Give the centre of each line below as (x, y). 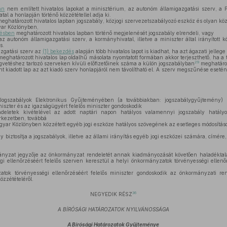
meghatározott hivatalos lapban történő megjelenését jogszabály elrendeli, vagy (114, 33)
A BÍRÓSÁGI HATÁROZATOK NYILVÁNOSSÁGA (113, 209)
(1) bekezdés (58, 51)
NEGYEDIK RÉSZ (111, 194)
